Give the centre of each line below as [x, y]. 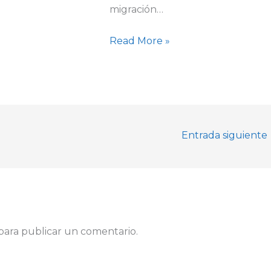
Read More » [139, 41]
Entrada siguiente [226, 135]
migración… [136, 9]
